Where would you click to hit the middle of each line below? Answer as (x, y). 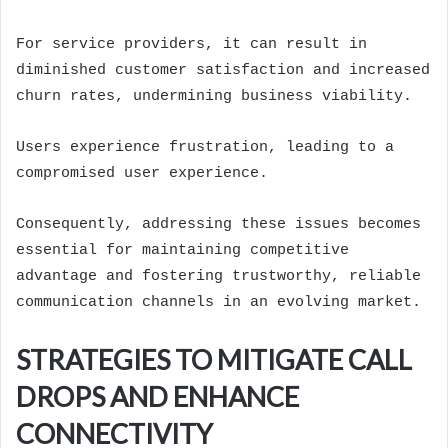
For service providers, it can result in (191, 45)
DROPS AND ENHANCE (157, 397)
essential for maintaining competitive (182, 251)
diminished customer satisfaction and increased (223, 71)
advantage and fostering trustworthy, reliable (218, 277)
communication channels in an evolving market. (218, 303)
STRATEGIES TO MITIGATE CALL (214, 360)
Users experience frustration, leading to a (205, 148)
